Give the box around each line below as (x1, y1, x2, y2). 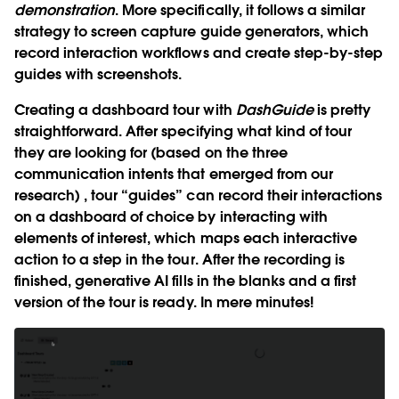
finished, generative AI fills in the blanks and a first (14, 271, 357, 290)
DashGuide (235, 100, 313, 119)
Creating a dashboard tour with (14, 100, 236, 119)
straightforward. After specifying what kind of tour (14, 121, 352, 141)
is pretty (313, 100, 370, 119)
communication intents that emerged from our (14, 164, 333, 183)
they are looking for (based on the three (14, 142, 288, 162)
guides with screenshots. (14, 64, 186, 84)
